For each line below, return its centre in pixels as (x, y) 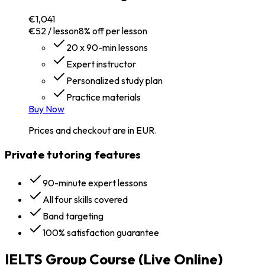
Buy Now (46, 109)
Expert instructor (101, 64)
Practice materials (104, 97)
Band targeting (73, 216)
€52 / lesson (54, 31)
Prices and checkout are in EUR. (93, 130)
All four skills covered (85, 200)
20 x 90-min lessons (107, 47)
